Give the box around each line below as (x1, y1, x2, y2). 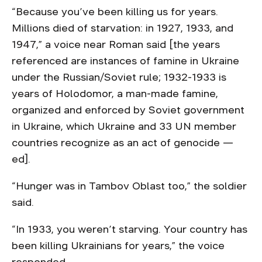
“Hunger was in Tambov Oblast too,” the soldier (12, 181, 247, 191)
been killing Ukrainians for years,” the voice (12, 240, 225, 251)
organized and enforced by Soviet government (12, 105, 244, 115)
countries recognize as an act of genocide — (12, 137, 233, 148)
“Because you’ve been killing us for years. (12, 6, 218, 17)
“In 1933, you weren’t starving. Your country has (12, 224, 247, 235)
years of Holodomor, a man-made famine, (12, 88, 218, 99)
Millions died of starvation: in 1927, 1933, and (12, 23, 233, 33)
